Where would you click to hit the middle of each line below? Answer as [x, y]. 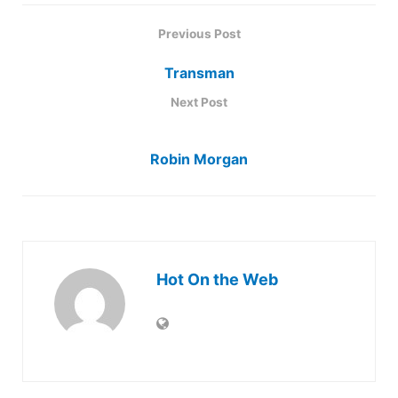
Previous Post [199, 33]
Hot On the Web [217, 279]
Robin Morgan [199, 159]
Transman [199, 72]
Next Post [199, 102]
